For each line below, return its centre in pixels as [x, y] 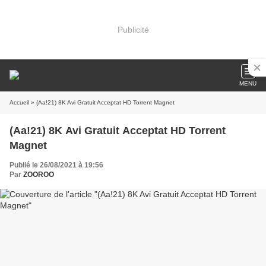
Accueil [19, 102]
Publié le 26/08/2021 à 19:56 [56, 165]
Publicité [133, 29]
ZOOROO [39, 175]
